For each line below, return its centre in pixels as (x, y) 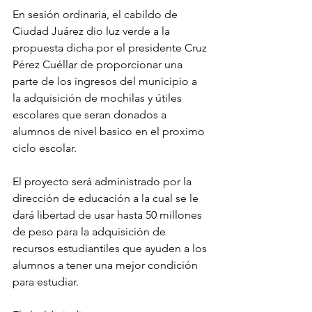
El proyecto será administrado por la (103, 182)
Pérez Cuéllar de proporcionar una (99, 65)
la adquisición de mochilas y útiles (99, 98)
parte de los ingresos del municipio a (106, 81)
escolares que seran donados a (91, 115)
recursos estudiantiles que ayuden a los (111, 249)
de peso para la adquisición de (91, 232)
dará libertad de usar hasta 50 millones (109, 215)
